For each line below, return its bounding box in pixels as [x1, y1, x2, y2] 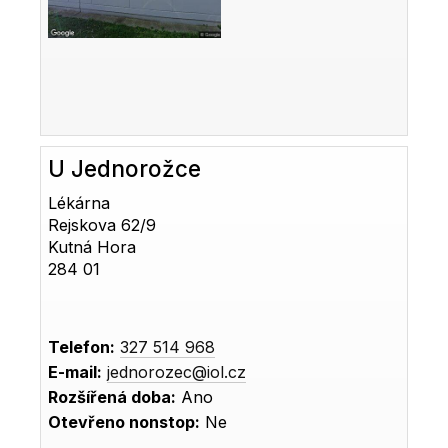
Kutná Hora [48, 236, 137, 257]
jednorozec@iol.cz [107, 361, 247, 382]
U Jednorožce [48, 154, 202, 182]
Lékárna [48, 192, 111, 213]
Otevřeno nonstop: [48, 411, 201, 432]
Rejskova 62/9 [48, 214, 157, 235]
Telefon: [48, 336, 116, 357]
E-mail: [48, 361, 103, 382]
